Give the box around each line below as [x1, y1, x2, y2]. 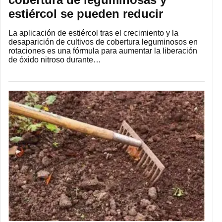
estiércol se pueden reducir [8, 7, 163, 21]
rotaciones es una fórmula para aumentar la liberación [8, 47, 197, 55]
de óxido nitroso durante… [8, 55, 101, 64]
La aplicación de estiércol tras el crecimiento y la [8, 29, 178, 38]
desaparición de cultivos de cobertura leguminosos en [8, 38, 198, 47]
